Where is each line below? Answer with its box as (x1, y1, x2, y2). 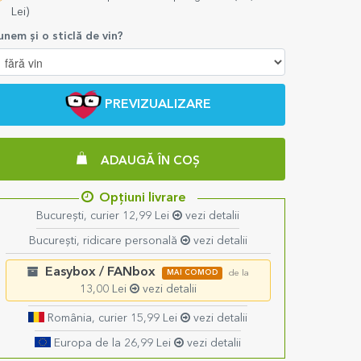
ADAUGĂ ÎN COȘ (100, 155, 200, 168)
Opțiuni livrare (98, 192, 186, 205)
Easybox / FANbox (44, 266, 156, 280)
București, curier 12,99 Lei (36, 210, 173, 222)
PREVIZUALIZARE (104, 98, 211, 112)
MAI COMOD (166, 269, 218, 277)
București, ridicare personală (28, 235, 180, 247)
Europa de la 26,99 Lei (51, 338, 175, 350)
